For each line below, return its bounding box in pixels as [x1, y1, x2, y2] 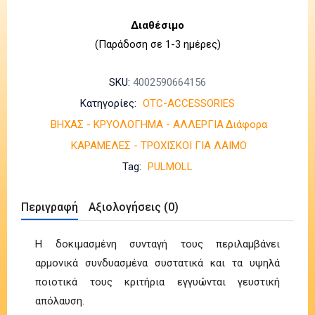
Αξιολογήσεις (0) [89, 200, 179, 214]
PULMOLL [148, 160, 193, 173]
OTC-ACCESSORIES [143, 96, 235, 110]
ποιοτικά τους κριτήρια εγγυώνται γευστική [35, 275, 280, 288]
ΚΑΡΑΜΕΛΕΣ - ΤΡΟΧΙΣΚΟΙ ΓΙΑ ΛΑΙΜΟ [70, 139, 247, 152]
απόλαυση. [35, 294, 84, 307]
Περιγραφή [21, 200, 78, 214]
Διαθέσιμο [131, 18, 184, 32]
